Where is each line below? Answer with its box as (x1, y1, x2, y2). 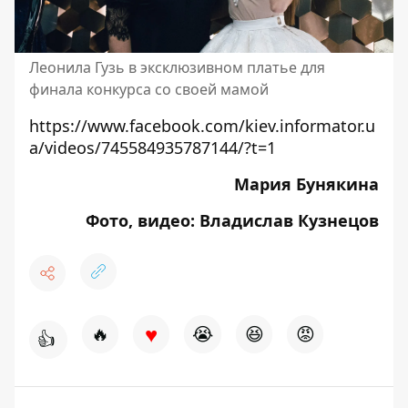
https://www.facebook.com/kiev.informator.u (29, 114, 375, 137)
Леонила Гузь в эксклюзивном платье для (29, 56, 325, 77)
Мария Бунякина (234, 172, 379, 195)
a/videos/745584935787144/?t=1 (29, 136, 276, 158)
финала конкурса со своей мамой (29, 78, 269, 99)
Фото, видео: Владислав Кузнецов (86, 209, 379, 231)
